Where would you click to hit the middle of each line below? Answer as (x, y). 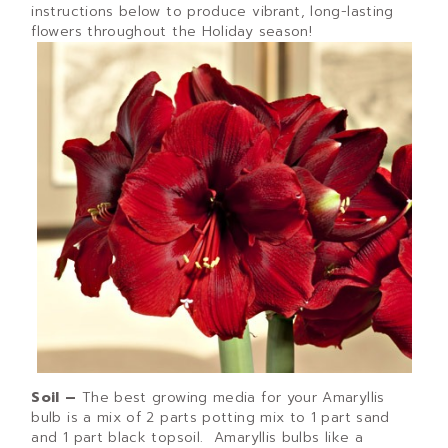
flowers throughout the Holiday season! (172, 32)
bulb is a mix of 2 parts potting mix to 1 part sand (210, 418)
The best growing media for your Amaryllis (233, 398)
